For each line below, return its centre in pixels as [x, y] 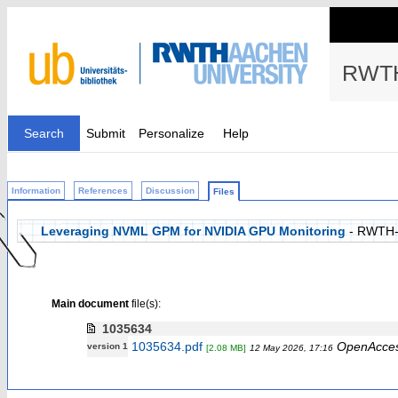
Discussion [170, 191]
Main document [90, 303]
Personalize [171, 133]
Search [44, 133]
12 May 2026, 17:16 [291, 348]
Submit [106, 133]
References [103, 191]
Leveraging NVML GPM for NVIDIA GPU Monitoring [193, 231]
